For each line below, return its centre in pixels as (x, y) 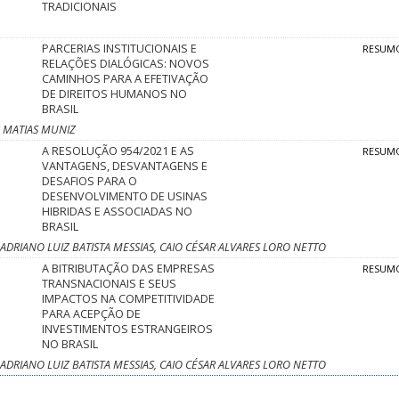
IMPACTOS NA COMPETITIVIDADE (129, 299)
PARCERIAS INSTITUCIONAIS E (120, 49)
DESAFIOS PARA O (90, 182)
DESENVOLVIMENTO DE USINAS (125, 197)
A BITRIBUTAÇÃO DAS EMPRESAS (129, 269)
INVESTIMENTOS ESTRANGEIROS (128, 330)
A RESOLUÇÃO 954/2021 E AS (118, 151)
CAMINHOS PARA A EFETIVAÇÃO (126, 79)
